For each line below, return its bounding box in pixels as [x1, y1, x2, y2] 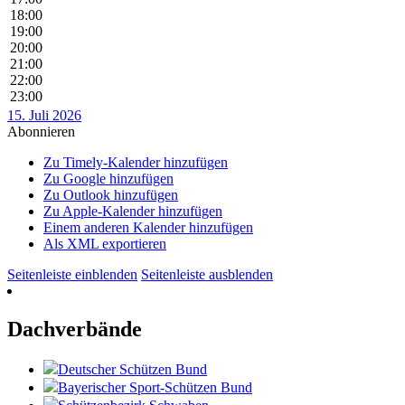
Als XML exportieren [43, 235, 166, 251]
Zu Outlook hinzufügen [43, 186, 178, 202]
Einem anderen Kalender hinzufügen [43, 219, 253, 235]
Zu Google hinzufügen [43, 170, 174, 186]
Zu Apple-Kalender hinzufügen [43, 202, 222, 219]
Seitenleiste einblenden [7, 266, 137, 282]
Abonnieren [7, 123, 75, 139]
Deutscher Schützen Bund [58, 361, 207, 377]
